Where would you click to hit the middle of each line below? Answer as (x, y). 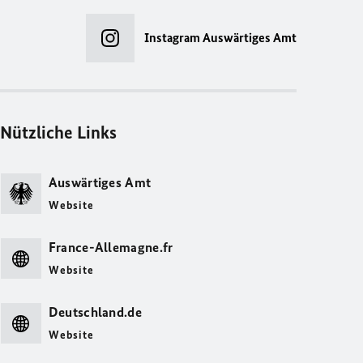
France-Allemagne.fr (111, 247)
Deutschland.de (95, 312)
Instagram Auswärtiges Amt (220, 38)
